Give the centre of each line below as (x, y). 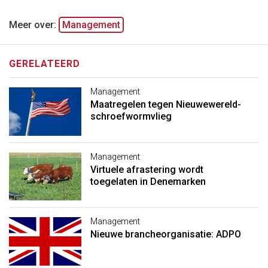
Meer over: (33, 25)
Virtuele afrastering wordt (147, 169)
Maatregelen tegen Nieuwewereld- (165, 105)
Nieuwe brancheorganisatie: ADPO (165, 234)
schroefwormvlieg (131, 117)
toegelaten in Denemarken (148, 181)
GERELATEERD (45, 64)
